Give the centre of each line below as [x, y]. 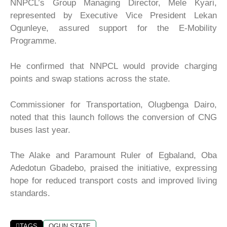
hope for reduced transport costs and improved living [113, 181]
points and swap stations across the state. [90, 79]
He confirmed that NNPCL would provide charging [113, 66]
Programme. [33, 41]
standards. [30, 193]
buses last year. [40, 130]
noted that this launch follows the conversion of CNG [113, 117]
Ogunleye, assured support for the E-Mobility [113, 28]
